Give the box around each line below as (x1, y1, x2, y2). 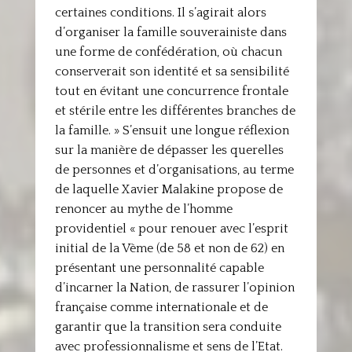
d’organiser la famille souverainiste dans (54, 25, 287, 39)
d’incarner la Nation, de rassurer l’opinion (54, 280, 295, 295)
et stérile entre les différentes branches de (54, 104, 295, 118)
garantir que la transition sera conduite (54, 320, 281, 334)
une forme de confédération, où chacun (54, 45, 282, 59)
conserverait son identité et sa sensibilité (54, 64, 289, 79)
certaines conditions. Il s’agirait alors (54, 5, 266, 20)
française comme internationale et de (54, 300, 268, 314)
